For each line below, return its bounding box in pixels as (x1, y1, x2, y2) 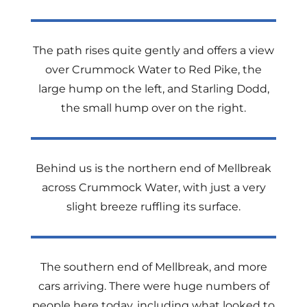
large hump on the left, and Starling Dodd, (38, 82, 269, 95)
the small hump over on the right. (61, 101, 246, 114)
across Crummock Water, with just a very (41, 181, 266, 194)
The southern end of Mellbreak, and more (40, 260, 267, 273)
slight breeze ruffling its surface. (66, 200, 241, 213)
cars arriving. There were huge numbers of (38, 280, 269, 293)
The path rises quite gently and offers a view (33, 44, 274, 57)
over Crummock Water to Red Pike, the (45, 63, 262, 76)
